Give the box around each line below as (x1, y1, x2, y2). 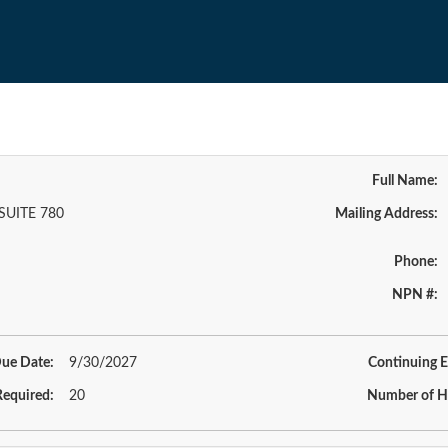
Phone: (393, 255, 438, 269)
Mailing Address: (334, 207, 438, 221)
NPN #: (391, 288, 438, 302)
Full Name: (371, 174, 438, 188)
